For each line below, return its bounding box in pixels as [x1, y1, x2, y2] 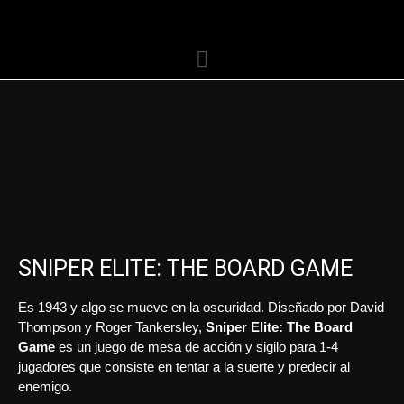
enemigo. [18, 379, 72, 394]
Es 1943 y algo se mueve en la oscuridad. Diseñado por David [18, 299, 384, 315]
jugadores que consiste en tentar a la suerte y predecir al [18, 359, 350, 374]
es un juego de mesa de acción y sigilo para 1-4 [55, 339, 338, 354]
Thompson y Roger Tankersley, [18, 319, 206, 335]
